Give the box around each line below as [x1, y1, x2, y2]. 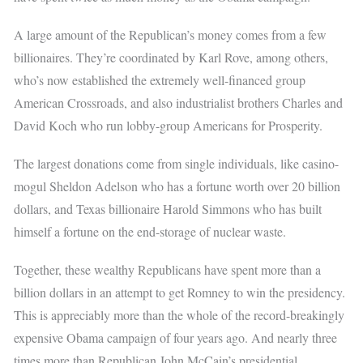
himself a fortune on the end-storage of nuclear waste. [14, 223, 287, 241]
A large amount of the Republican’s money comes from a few [14, 26, 327, 44]
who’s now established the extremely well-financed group [14, 71, 306, 89]
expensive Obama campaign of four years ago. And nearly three [14, 329, 338, 347]
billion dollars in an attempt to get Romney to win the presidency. [14, 284, 346, 301]
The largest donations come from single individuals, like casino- [14, 155, 340, 173]
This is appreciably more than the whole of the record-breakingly [14, 306, 345, 324]
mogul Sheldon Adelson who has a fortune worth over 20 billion [14, 177, 341, 195]
